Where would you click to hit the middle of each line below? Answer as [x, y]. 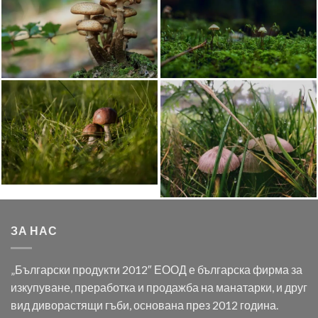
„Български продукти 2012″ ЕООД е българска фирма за [157, 269]
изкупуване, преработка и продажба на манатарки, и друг [159, 287]
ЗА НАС [34, 231]
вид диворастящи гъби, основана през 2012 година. [144, 305]
